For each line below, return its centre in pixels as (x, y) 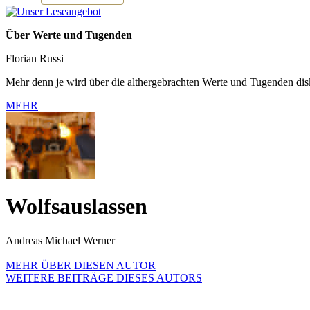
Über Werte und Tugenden (69, 35)
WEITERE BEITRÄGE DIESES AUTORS (104, 277)
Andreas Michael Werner (60, 240)
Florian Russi (35, 58)
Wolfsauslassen (76, 207)
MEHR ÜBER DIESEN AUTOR (81, 265)
